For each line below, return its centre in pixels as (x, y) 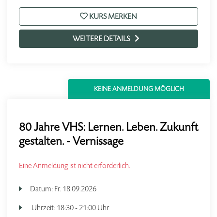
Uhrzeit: (44, 208)
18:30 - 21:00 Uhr (83, 208)
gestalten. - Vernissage (71, 141)
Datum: (42, 189)
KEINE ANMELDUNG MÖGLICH (139, 89)
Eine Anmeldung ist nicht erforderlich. (75, 165)
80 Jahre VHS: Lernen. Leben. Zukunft (108, 127)
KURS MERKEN (112, 16)
